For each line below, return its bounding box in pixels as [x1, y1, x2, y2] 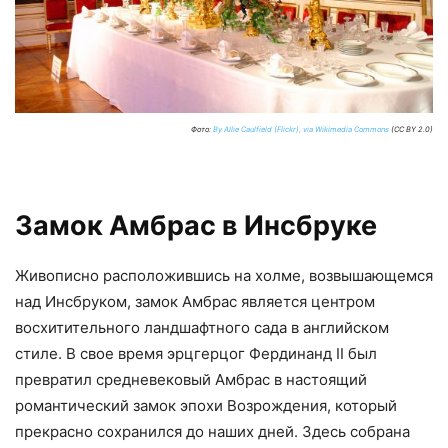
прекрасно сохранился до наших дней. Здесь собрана [15, 421, 410, 441]
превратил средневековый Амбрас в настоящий [15, 369, 367, 389]
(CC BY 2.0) [389, 124, 433, 134]
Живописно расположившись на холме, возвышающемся [15, 265, 433, 285]
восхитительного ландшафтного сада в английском [15, 317, 389, 337]
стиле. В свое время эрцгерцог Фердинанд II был [15, 343, 377, 363]
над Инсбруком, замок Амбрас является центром [15, 291, 375, 311]
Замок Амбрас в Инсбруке [15, 208, 377, 242]
